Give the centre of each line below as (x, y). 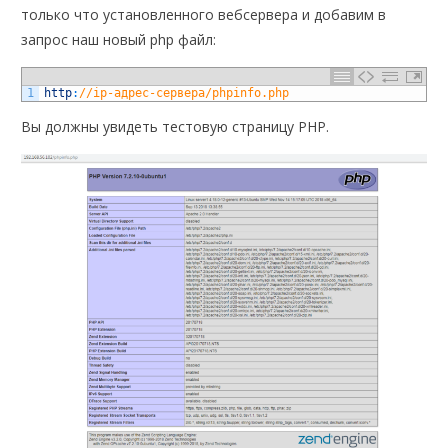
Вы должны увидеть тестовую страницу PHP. (175, 126)
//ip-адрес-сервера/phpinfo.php (184, 92)
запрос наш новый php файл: (119, 39)
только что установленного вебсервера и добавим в (204, 14)
